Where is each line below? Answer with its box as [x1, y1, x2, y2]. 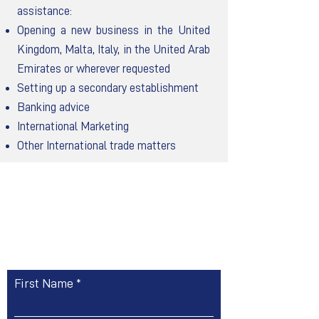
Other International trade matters [17, 140, 176, 152]
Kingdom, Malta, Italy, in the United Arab [17, 43, 210, 56]
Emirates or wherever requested [17, 63, 170, 75]
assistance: [17, 5, 72, 17]
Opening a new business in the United [17, 24, 210, 36]
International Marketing [17, 120, 129, 132]
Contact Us [73, 235, 155, 255]
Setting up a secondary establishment [17, 82, 199, 94]
